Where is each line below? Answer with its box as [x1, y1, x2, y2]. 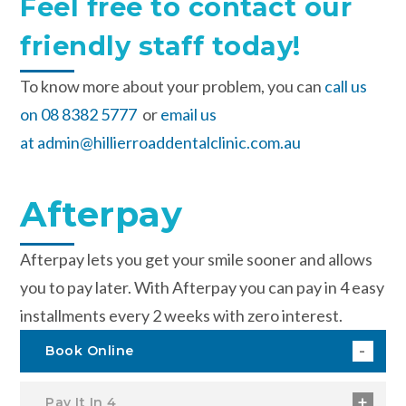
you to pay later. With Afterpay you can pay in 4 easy [20, 276, 385, 297]
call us [324, 75, 368, 96]
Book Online [45, 342, 134, 359]
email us [160, 103, 217, 124]
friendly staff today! [20, 29, 301, 62]
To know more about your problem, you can [20, 75, 325, 96]
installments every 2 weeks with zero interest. [20, 304, 343, 325]
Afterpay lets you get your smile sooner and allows [20, 248, 373, 269]
